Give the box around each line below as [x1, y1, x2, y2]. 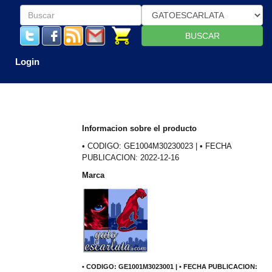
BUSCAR [185, 31, 220, 41]
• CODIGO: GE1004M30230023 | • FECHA [81, 141, 231, 151]
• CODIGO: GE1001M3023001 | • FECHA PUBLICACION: [81, 263, 257, 270]
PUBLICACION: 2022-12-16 [81, 153, 179, 162]
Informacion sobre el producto [81, 124, 197, 133]
